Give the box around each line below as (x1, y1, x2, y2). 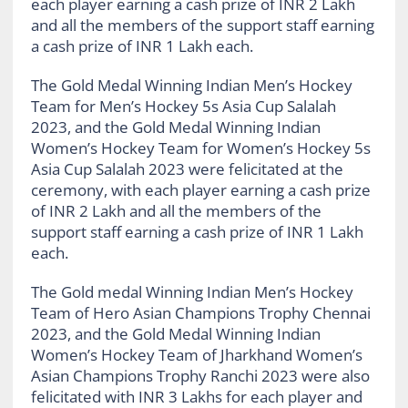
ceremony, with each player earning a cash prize (30, 178, 371, 200)
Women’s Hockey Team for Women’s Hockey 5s (30, 137, 371, 158)
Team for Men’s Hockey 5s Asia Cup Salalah (30, 95, 336, 117)
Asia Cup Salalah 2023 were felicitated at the (30, 158, 343, 179)
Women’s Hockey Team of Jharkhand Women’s (30, 343, 362, 365)
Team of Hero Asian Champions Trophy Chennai (30, 301, 371, 323)
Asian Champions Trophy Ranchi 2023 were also (30, 364, 370, 386)
